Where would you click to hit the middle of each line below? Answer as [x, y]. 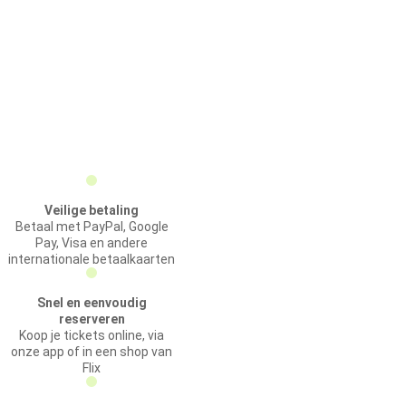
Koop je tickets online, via [92, 335]
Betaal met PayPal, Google [92, 227]
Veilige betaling [92, 210]
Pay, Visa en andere [92, 243]
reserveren [92, 319]
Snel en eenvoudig [92, 303]
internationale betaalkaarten [92, 259]
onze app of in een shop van [92, 352]
